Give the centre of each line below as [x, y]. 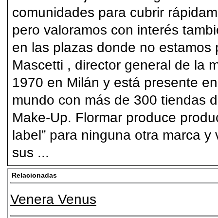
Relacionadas [34, 175]
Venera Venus [53, 199]
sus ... [31, 152]
